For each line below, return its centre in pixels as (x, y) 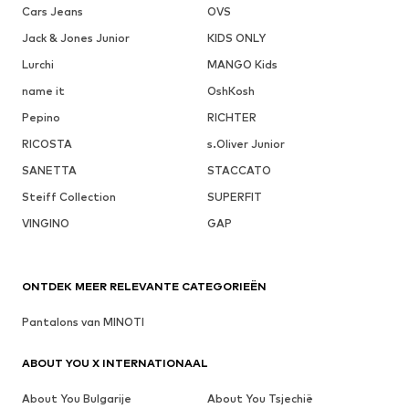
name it (43, 90)
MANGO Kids (242, 64)
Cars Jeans (52, 11)
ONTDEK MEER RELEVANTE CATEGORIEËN (144, 286)
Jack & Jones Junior (76, 37)
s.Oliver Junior (246, 143)
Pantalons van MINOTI (83, 321)
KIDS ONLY (236, 37)
